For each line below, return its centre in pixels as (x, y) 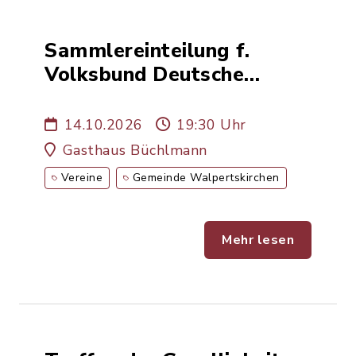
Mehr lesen (258, 240)
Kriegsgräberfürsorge (152, 98)
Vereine (81, 178)
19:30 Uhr (211, 125)
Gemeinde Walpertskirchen (206, 178)
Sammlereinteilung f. (147, 50)
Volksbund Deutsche (144, 74)
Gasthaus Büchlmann (135, 150)
